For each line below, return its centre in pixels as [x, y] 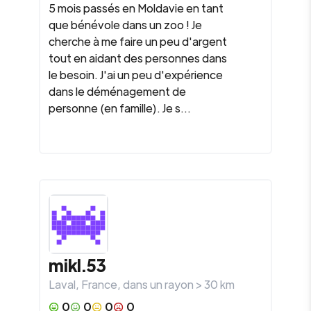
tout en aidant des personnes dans [138, 58]
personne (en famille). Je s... [120, 108]
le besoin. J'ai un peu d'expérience [136, 75]
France [99, 284]
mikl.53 [77, 265]
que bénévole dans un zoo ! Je [125, 25]
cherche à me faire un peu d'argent [138, 41]
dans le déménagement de [117, 91]
